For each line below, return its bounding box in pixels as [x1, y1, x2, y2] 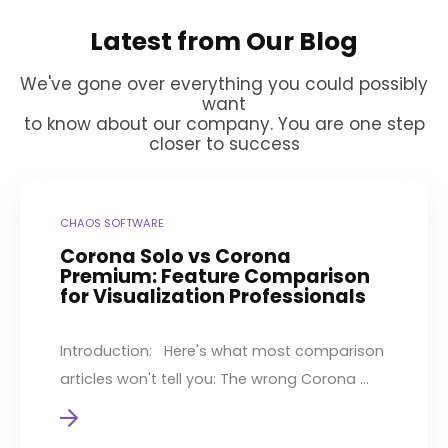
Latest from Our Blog [90, 23, 358, 59]
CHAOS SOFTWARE [60, 214, 164, 231]
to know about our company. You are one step [23, 111, 425, 136]
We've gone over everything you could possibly [20, 71, 428, 96]
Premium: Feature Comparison [60, 262, 370, 290]
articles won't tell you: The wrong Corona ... [60, 368, 369, 389]
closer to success [148, 131, 300, 156]
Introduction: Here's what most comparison [60, 340, 384, 361]
